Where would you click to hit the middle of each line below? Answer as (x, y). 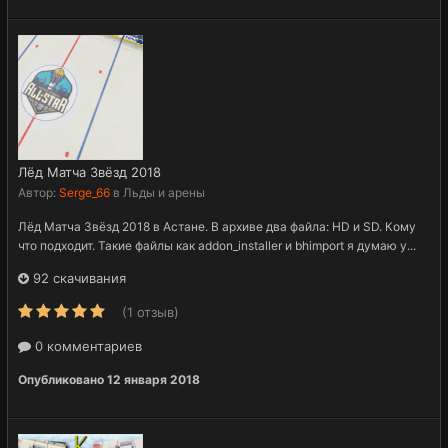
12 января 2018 (153, 379)
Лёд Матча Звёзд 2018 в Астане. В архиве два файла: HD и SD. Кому (217, 226)
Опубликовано (62, 379)
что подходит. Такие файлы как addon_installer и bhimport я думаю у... (217, 245)
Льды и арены (164, 192)
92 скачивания (77, 277)
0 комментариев (86, 345)
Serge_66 (84, 192)
